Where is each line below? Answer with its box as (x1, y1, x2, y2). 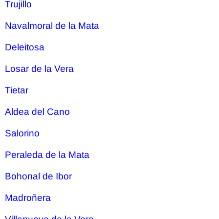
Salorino (5, 128, 40, 138)
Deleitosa (5, 42, 44, 52)
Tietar (5, 85, 28, 95)
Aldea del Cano (5, 107, 70, 117)
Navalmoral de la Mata (5, 21, 99, 31)
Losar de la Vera (5, 64, 74, 74)
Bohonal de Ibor (5, 171, 72, 181)
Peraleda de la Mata (5, 150, 89, 160)
